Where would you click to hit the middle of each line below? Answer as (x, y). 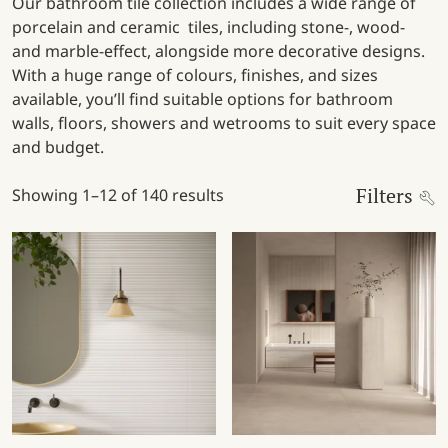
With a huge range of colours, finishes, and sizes (195, 74)
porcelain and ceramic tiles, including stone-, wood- (208, 26)
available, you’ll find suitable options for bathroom (202, 98)
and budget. (58, 146)
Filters (387, 195)
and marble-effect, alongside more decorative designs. (218, 50)
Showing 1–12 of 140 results (118, 194)
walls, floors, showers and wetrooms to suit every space (224, 122)
